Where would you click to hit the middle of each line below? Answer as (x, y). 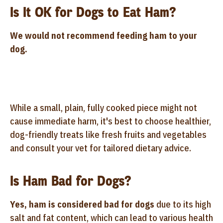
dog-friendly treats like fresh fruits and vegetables (108, 134)
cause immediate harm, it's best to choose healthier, (111, 121)
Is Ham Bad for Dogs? (70, 181)
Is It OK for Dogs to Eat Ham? (93, 12)
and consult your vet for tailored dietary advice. (101, 148)
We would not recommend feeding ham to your (104, 35)
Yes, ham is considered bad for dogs (82, 204)
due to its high (183, 204)
